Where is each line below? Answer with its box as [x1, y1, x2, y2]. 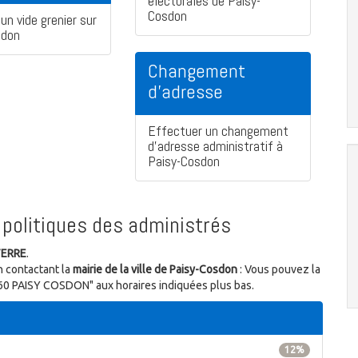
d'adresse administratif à [148, 137, 283, 156]
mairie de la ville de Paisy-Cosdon [73, 263, 237, 276]
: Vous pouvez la [237, 263, 320, 276]
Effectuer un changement [148, 121, 288, 141]
